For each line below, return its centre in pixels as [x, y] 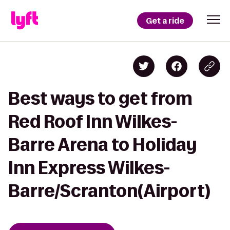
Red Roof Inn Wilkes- [93, 121]
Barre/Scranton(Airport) [109, 191]
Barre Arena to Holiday [102, 145]
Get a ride [165, 21]
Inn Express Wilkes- [89, 168]
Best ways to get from [100, 98]
